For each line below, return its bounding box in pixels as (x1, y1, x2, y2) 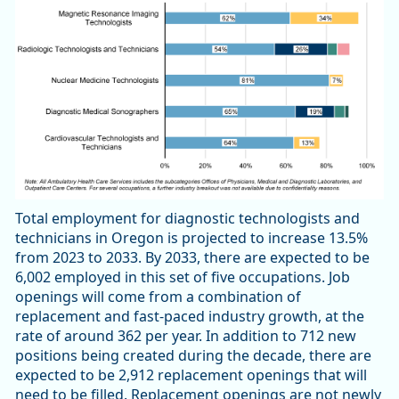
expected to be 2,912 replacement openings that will (15, 364, 367, 385)
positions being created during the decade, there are (15, 345, 371, 365)
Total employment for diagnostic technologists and (15, 208, 360, 228)
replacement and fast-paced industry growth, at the (15, 305, 364, 326)
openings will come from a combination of (15, 286, 301, 306)
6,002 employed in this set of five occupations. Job (15, 266, 350, 287)
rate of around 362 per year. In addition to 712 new (15, 325, 356, 346)
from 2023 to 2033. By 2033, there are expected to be (15, 247, 370, 267)
